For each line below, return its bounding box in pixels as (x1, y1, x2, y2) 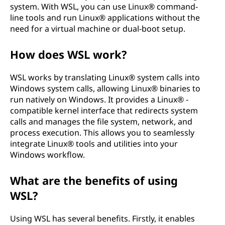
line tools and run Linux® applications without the (10, 12, 200, 23)
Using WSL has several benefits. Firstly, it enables (10, 213, 195, 224)
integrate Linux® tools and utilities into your (10, 138, 178, 149)
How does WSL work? (10, 47, 127, 62)
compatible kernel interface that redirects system (10, 105, 198, 116)
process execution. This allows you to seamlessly (10, 127, 194, 138)
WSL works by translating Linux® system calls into (10, 72, 200, 83)
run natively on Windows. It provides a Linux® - (10, 94, 188, 105)
